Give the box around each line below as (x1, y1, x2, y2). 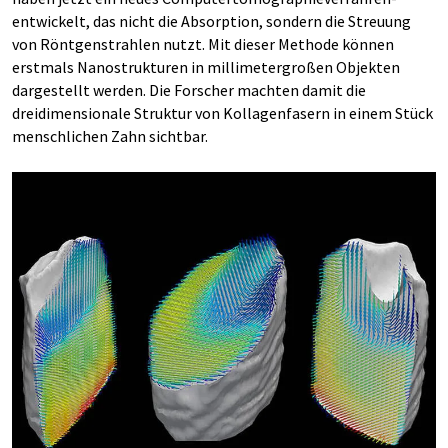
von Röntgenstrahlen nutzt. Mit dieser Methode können (12, 34, 394, 54)
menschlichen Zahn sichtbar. (12, 126, 208, 146)
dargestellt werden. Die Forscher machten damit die (12, 80, 366, 100)
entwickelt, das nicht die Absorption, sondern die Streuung (12, 11, 411, 31)
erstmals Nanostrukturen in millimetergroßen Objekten (12, 57, 400, 77)
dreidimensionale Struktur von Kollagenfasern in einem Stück (12, 103, 433, 123)
